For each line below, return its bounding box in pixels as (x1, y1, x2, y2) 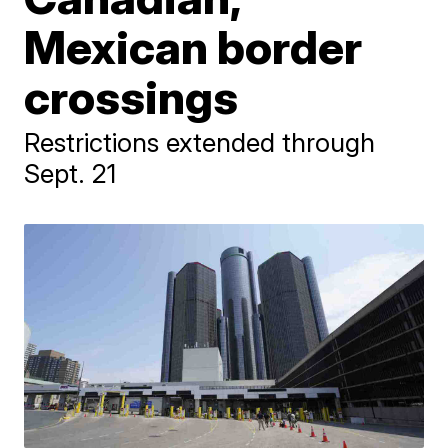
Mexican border (24, 19, 363, 75)
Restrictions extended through (24, 127, 376, 158)
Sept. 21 (24, 158, 117, 189)
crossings (24, 69, 239, 125)
